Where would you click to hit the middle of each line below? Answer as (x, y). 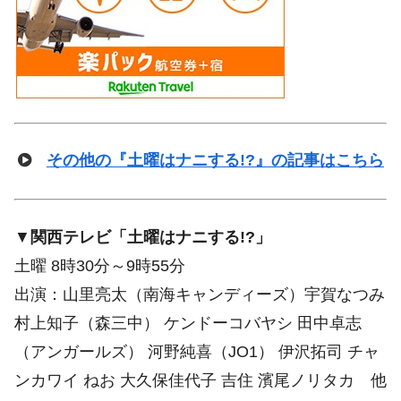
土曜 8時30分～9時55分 (100, 266)
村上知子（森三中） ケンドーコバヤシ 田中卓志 (188, 324)
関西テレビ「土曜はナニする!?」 (151, 238)
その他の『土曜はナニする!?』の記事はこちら (215, 161)
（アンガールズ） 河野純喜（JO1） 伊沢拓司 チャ (197, 352)
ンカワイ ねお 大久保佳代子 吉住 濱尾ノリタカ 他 (200, 381)
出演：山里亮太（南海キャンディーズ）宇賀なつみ (200, 295)
